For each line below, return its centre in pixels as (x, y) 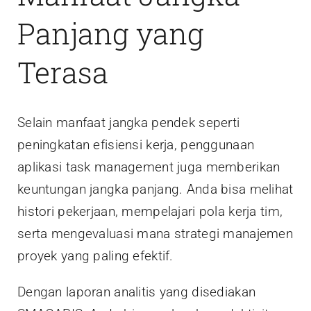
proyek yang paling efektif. (95, 256)
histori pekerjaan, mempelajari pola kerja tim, (150, 212)
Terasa (63, 72)
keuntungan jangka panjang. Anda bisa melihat (155, 190)
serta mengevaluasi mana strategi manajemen (155, 234)
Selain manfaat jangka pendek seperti (129, 123)
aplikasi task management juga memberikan (149, 167)
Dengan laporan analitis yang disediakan (137, 292)
